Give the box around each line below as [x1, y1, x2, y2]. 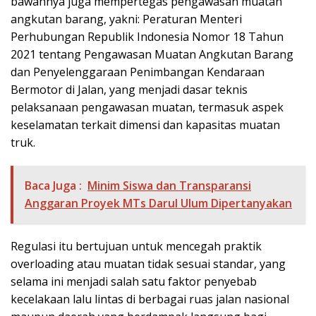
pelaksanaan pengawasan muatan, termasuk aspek [11, 99, 284, 116]
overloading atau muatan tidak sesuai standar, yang [11, 256, 286, 272]
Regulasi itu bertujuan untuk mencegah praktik [11, 238, 262, 255]
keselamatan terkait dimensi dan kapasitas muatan [11, 117, 280, 133]
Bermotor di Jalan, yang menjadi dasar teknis [11, 82, 248, 98]
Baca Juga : [25, 178, 82, 194]
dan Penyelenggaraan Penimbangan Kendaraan [11, 64, 265, 80]
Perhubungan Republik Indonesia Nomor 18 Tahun [11, 29, 284, 45]
